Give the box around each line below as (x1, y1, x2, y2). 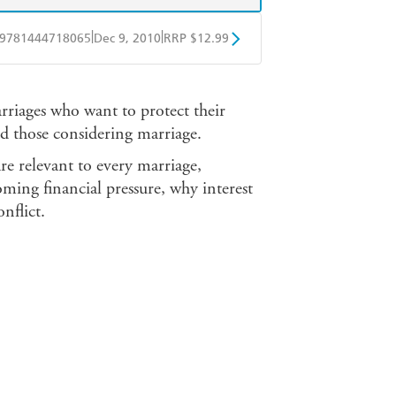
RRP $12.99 (164, 31, 229, 47)
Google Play (133, 75, 205, 91)
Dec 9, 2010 (94, 31, 161, 47)
